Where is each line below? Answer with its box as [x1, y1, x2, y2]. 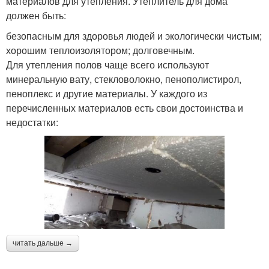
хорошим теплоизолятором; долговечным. [6, 43, 195, 57]
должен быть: [6, 8, 66, 22]
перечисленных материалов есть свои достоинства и [6, 100, 243, 115]
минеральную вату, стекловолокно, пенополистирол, [6, 71, 241, 86]
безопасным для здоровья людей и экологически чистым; [6, 28, 262, 43]
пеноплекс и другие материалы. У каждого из [6, 86, 207, 100]
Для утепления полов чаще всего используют [6, 57, 209, 71]
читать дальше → [13, 238, 73, 247]
